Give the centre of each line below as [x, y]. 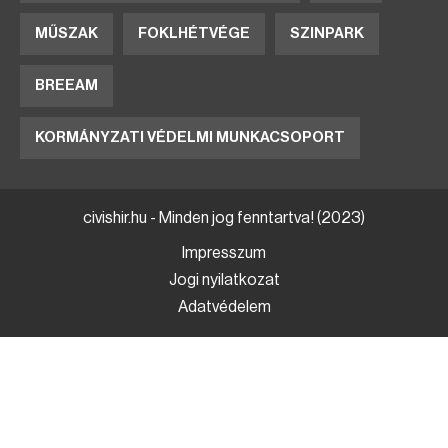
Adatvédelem [224, 307]
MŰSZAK [66, 33]
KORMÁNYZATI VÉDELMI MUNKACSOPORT [190, 137]
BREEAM [66, 85]
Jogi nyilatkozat [224, 280]
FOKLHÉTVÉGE [194, 33]
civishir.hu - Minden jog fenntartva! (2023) [224, 218]
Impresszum [224, 253]
